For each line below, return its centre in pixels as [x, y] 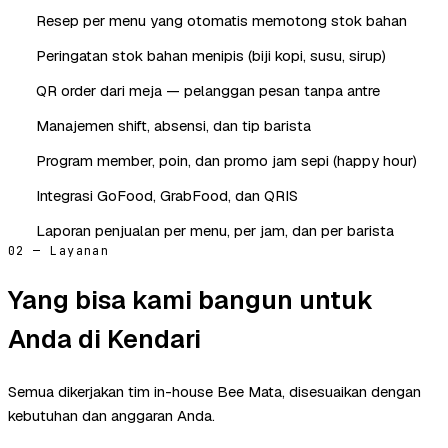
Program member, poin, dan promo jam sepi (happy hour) [226, 160]
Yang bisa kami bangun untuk [190, 299]
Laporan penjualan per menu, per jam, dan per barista [215, 230]
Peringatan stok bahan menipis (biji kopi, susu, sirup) [211, 55]
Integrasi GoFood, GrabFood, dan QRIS [167, 195]
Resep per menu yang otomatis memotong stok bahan [221, 20]
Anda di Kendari [104, 338]
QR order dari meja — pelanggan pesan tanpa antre [208, 90]
